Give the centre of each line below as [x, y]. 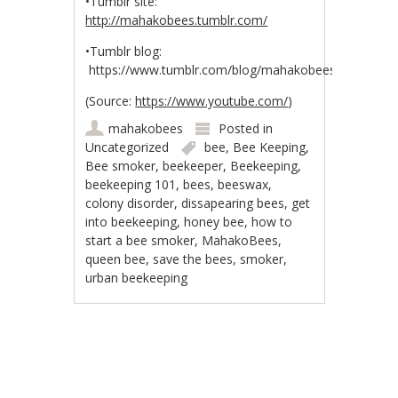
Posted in [246, 128]
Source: [111, 101]
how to [272, 222]
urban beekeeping [137, 278]
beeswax [243, 184]
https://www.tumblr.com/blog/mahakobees [211, 70]
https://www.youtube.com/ [212, 101]
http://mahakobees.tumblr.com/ [177, 20]
